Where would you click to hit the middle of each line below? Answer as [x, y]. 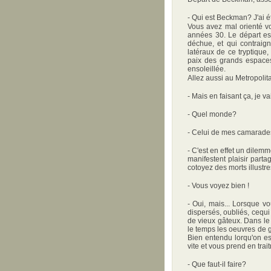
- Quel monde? [212, 114]
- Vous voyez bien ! [218, 186]
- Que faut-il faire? [217, 264]
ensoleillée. [207, 69]
